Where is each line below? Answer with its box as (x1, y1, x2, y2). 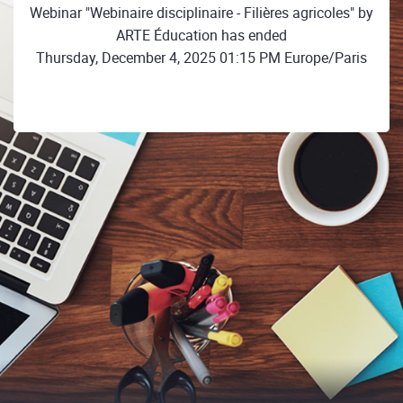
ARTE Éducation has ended (116, 24, 287, 45)
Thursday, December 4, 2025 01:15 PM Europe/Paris (36, 47, 367, 67)
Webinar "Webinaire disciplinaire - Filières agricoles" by (30, 2, 373, 22)
